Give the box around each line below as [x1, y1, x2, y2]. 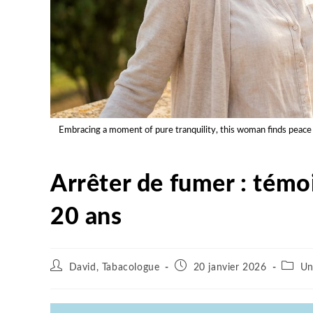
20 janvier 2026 [193, 263, 267, 273]
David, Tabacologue [68, 263, 160, 273]
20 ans [50, 205, 122, 230]
